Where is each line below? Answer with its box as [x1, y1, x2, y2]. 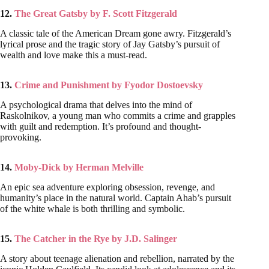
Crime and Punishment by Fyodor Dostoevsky [14, 80, 203, 91]
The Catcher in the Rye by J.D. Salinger [14, 233, 177, 244]
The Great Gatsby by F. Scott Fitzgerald [14, 8, 177, 19]
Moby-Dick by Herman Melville [14, 162, 144, 172]
